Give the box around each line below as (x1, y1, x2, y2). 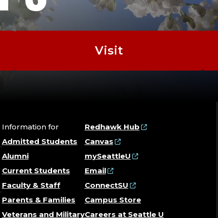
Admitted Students (1, 137, 77, 146)
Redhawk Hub (84, 122, 140, 132)
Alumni (1, 151, 29, 161)
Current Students (1, 166, 70, 176)
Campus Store (84, 195, 141, 205)
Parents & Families (1, 195, 75, 205)
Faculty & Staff (1, 181, 60, 190)
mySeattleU (84, 151, 131, 161)
